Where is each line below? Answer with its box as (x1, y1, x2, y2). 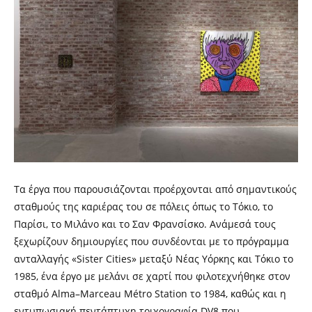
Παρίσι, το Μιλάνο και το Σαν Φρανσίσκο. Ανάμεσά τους (14, 217, 276, 231)
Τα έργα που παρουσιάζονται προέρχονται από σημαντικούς (14, 182, 297, 196)
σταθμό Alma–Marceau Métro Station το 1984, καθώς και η (14, 287, 286, 301)
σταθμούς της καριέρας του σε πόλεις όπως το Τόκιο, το (14, 200, 273, 214)
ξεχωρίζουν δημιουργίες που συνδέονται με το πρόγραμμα (14, 235, 289, 249)
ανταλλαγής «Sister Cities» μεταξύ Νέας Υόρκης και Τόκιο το (14, 252, 293, 266)
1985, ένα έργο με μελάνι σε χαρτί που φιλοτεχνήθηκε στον (14, 270, 290, 283)
